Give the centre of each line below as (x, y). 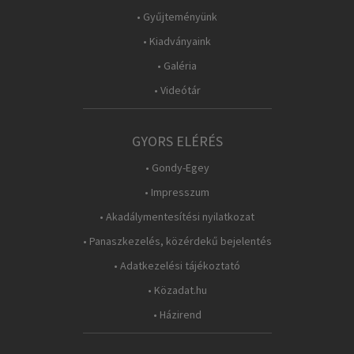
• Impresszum (177, 192)
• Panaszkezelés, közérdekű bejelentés (177, 241)
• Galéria (177, 66)
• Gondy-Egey (177, 168)
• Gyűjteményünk (177, 17)
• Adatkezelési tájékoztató (177, 265)
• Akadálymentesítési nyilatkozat (177, 217)
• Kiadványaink (177, 41)
